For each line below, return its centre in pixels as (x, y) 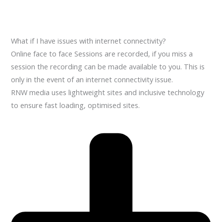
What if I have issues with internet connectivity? (89, 41)
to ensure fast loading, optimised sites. (76, 105)
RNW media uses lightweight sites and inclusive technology (108, 92)
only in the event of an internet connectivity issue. (92, 80)
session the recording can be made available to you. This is (108, 67)
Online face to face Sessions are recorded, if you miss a (102, 54)
